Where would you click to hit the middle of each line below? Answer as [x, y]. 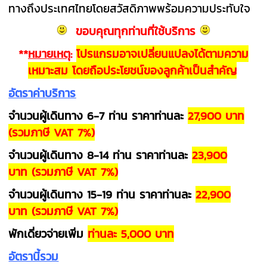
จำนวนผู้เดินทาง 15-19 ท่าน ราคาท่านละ [102, 194]
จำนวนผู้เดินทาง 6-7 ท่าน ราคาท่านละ [98, 115]
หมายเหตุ [49, 53]
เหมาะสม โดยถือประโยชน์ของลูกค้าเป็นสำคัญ [132, 70]
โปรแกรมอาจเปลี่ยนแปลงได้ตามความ [162, 53]
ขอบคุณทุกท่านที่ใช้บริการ [136, 31]
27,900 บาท [216, 115]
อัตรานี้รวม [34, 256]
